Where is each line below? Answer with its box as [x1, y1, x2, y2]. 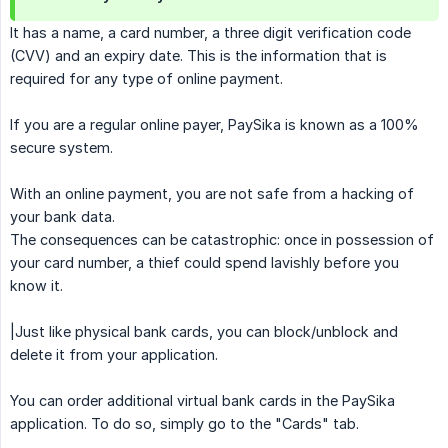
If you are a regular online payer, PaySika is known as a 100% [10, 116, 419, 134]
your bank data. [10, 208, 115, 226]
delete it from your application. [10, 346, 218, 364]
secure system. [10, 139, 113, 157]
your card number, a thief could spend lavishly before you [10, 254, 399, 272]
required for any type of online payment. [10, 70, 283, 88]
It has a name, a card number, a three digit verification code [10, 24, 411, 42]
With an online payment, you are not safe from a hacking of [10, 185, 414, 203]
